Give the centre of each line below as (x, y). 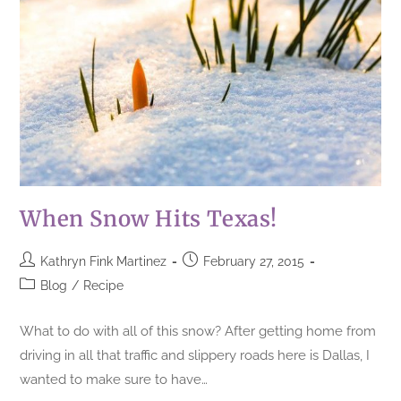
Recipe (104, 285)
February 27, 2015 (254, 261)
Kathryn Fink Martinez (104, 261)
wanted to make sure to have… (114, 379)
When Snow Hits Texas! (149, 218)
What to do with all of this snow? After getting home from (198, 331)
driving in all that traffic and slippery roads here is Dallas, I (195, 355)
